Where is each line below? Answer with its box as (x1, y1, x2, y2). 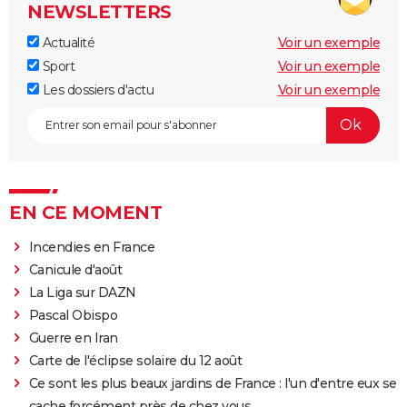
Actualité (39, 34, 94, 51)
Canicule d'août (28, 261, 123, 278)
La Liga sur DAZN (28, 283, 136, 301)
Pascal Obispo (28, 306, 118, 323)
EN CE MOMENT (9, 201, 162, 223)
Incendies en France (28, 238, 155, 255)
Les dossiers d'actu (39, 81, 154, 98)
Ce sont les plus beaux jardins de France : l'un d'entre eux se (28, 374, 397, 392)
